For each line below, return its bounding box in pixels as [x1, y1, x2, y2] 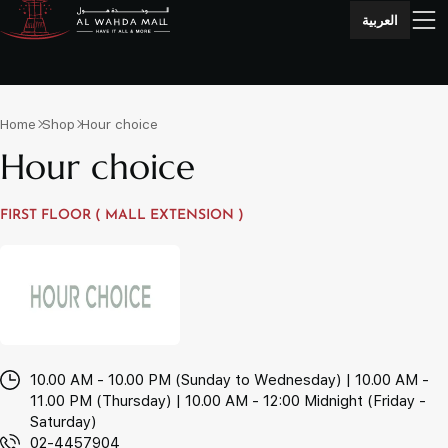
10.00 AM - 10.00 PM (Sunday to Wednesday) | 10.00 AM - [30, 371, 429, 389]
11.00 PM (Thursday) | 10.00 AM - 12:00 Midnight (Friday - [30, 392, 426, 410]
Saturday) [30, 413, 97, 431]
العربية [362, 11, 398, 30]
